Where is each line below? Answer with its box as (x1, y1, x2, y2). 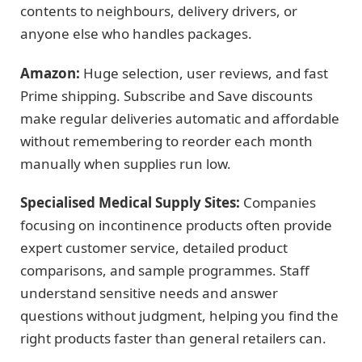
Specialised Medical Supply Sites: (20, 193, 240, 213)
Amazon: (20, 63, 80, 82)
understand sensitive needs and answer (20, 284, 278, 303)
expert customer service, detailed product (20, 238, 288, 258)
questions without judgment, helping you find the (20, 306, 339, 326)
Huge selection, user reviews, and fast (80, 63, 328, 82)
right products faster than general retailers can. (20, 329, 326, 348)
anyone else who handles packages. (20, 24, 252, 44)
